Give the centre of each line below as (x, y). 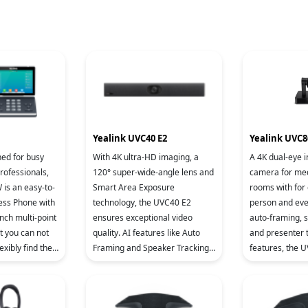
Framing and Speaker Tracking (151, 248)
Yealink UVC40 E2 (130, 138)
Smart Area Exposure (134, 187)
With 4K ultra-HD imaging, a (146, 157)
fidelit (103, 293)
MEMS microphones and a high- (154, 278)
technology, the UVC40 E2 (142, 202)
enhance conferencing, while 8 (151, 263)
